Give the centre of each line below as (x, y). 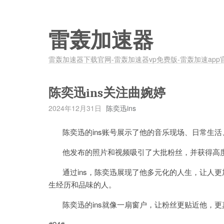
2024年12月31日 (75, 108)
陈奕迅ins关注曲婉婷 (107, 93)
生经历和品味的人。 (82, 184)
